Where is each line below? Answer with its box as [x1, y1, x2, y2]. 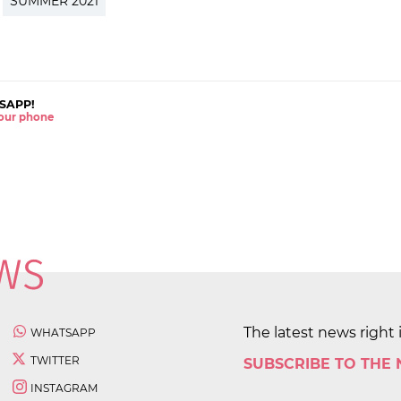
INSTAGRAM [30, 380, 98, 395]
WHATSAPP [30, 325, 96, 339]
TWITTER [30, 353, 80, 367]
